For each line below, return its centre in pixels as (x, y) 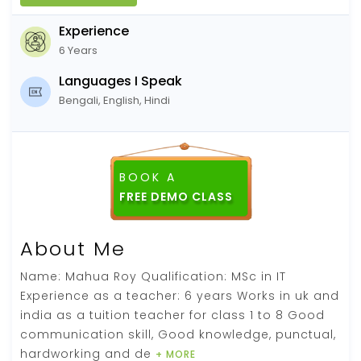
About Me (73, 248)
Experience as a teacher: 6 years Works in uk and (180, 295)
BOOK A (147, 177)
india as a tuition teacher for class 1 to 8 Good (172, 315)
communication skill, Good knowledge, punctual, (178, 334)
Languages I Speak (120, 81)
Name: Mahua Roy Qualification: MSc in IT (153, 276)
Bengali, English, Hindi (114, 100)
